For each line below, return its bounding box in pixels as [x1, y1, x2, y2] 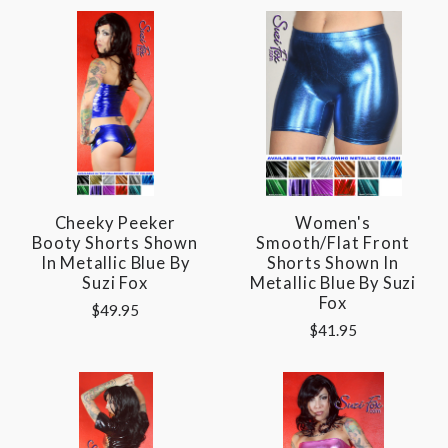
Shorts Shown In [266, 252, 400, 273]
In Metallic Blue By [40, 252, 190, 273]
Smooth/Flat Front [256, 232, 410, 253]
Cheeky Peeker [54, 212, 176, 233]
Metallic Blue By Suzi [249, 272, 417, 293]
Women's [295, 212, 371, 233]
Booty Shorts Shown [32, 232, 198, 253]
